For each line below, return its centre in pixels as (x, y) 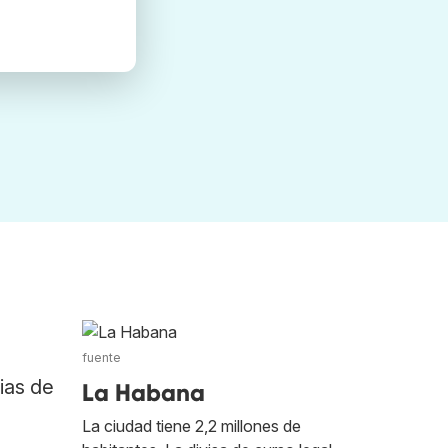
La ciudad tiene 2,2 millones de (191, 426)
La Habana (143, 392)
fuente (101, 357)
